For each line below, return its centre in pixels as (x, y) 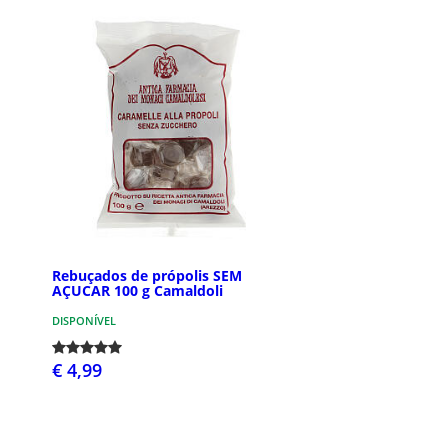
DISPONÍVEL (84, 320)
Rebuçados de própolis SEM (147, 275)
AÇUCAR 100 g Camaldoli (137, 290)
